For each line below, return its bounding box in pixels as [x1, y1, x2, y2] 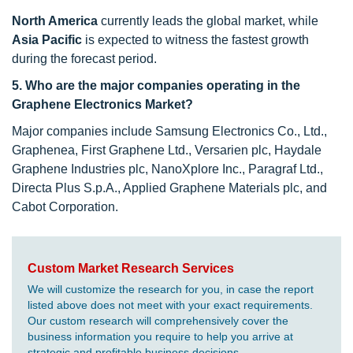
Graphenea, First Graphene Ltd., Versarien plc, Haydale [12, 143, 321, 157]
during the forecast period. [12, 52, 157, 65]
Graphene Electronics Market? [12, 98, 193, 111]
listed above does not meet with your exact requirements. [28, 299, 313, 311]
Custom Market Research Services [28, 262, 234, 275]
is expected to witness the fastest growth [82, 33, 309, 46]
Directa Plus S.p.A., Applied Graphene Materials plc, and [12, 181, 327, 195]
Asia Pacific [12, 33, 82, 46]
